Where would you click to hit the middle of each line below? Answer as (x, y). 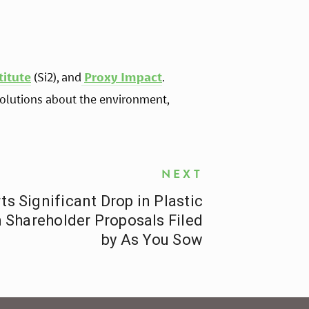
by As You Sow (152, 239)
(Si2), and (56, 77)
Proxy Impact (123, 77)
